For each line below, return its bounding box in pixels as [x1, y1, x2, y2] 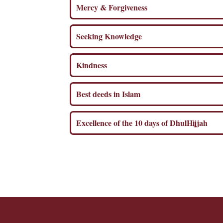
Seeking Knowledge [76, 30, 144, 42]
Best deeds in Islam [76, 88, 142, 100]
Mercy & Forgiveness [76, 1, 149, 13]
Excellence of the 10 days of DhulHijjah [76, 116, 210, 128]
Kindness [76, 59, 109, 71]
